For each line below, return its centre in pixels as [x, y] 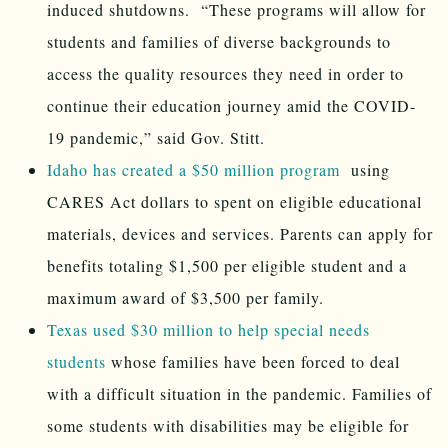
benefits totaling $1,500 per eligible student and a [227, 265]
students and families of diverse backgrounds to [219, 41]
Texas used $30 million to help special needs [208, 329]
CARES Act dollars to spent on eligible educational [234, 201]
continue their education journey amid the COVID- [231, 105]
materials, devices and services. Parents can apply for [240, 233]
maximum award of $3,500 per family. [185, 297]
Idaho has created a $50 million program [199, 169]
